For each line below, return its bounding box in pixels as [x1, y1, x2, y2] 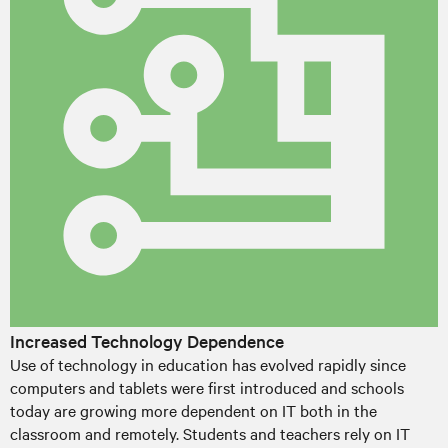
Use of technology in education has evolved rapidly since [10, 352, 406, 375]
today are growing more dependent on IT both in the [10, 398, 377, 421]
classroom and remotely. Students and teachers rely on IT [10, 421, 410, 444]
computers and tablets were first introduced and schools [10, 375, 404, 398]
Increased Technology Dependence [10, 328, 284, 352]
